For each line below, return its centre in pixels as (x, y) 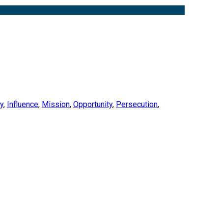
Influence (23, 105)
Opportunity (93, 105)
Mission (56, 105)
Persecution (137, 105)
